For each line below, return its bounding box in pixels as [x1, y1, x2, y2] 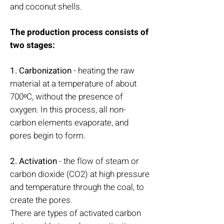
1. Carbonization [10, 64, 71, 77]
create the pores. [10, 194, 72, 206]
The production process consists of [10, 26, 148, 38]
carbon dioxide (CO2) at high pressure [10, 168, 149, 180]
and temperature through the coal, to [10, 181, 144, 193]
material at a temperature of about [10, 77, 136, 90]
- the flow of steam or [57, 155, 139, 167]
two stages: [10, 39, 55, 51]
